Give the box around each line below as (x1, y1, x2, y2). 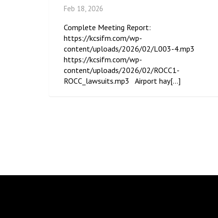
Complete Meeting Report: (64, 22, 151, 33)
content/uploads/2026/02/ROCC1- (64, 65, 180, 75)
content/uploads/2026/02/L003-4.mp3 (64, 44, 202, 54)
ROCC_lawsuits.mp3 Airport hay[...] (64, 76, 181, 86)
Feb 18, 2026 (64, 4, 103, 14)
